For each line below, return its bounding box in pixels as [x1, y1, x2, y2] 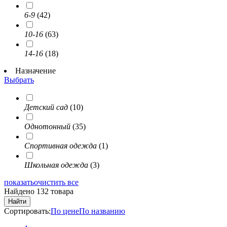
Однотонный [24, 122, 70, 131]
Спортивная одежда [24, 141, 97, 150]
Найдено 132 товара [4, 187, 73, 196]
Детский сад [24, 103, 68, 112]
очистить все [34, 178, 79, 187]
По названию [79, 207, 125, 216]
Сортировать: [4, 207, 51, 216]
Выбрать [4, 75, 34, 85]
